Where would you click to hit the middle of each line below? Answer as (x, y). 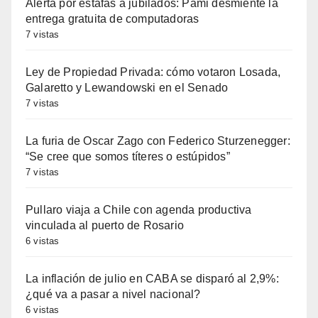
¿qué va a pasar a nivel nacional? (113, 295)
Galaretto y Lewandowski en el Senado (127, 88)
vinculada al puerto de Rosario (105, 226)
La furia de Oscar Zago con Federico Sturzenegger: (158, 141)
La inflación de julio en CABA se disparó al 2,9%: (152, 279)
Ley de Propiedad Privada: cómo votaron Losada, (153, 72)
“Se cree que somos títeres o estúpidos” (128, 157)
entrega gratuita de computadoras (113, 19)
